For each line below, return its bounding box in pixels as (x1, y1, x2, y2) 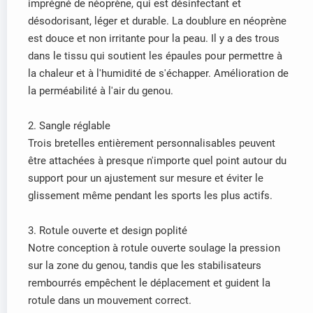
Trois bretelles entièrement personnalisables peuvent (28, 137, 275, 150)
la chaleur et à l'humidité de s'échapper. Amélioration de (28, 67, 289, 80)
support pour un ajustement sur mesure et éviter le (28, 172, 263, 185)
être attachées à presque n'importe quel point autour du (28, 154, 286, 168)
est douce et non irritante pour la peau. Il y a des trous (28, 32, 279, 45)
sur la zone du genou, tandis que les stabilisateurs (28, 259, 261, 272)
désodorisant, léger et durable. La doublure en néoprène (28, 15, 286, 28)
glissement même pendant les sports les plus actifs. (28, 189, 272, 203)
